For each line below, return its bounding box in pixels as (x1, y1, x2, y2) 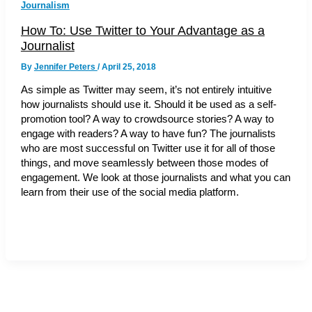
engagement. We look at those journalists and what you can (20, 172, 290, 184)
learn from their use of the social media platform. (20, 187, 239, 198)
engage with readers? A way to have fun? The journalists (20, 128, 276, 140)
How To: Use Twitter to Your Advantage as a (20, 22, 265, 38)
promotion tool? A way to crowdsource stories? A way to (20, 114, 274, 125)
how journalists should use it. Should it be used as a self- (20, 99, 276, 111)
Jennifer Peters (33, 61, 97, 72)
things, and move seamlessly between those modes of (20, 157, 268, 169)
